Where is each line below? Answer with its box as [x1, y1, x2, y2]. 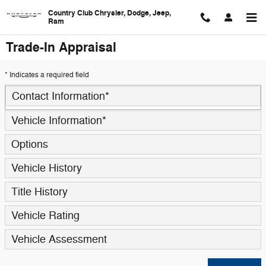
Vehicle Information [11, 114, 102, 127]
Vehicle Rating [11, 209, 80, 222]
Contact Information [12, 90, 105, 103]
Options [11, 138, 48, 151]
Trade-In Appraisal [6, 39, 116, 56]
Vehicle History [11, 161, 82, 175]
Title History [11, 185, 68, 198]
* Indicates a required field [5, 70, 89, 80]
